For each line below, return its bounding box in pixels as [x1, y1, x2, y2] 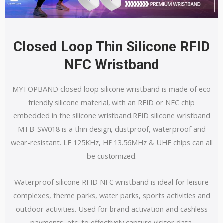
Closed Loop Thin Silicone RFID [13, 38, 210, 55]
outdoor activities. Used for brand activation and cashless [15, 204, 208, 214]
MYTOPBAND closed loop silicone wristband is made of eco [12, 83, 211, 94]
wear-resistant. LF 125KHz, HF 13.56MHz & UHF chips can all [10, 137, 213, 147]
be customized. [86, 150, 137, 161]
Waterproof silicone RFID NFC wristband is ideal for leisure [14, 177, 209, 187]
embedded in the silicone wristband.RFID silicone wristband [13, 110, 210, 120]
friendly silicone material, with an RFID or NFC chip [28, 97, 195, 107]
